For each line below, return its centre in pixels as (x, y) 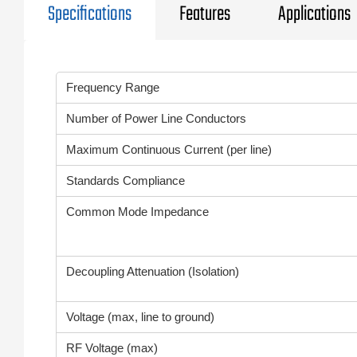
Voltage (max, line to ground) (140, 317)
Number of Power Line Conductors (156, 118)
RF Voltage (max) (112, 348)
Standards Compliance (126, 180)
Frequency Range (113, 87)
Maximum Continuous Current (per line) (169, 149)
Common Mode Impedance (137, 212)
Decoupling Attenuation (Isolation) (153, 271)
